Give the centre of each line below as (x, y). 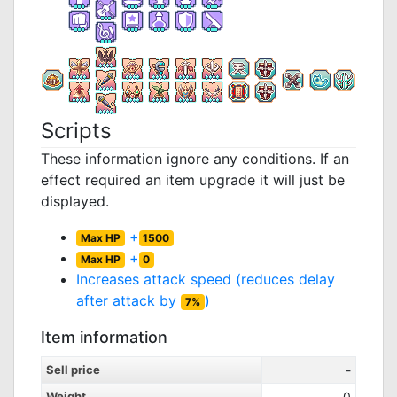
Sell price (73, 370)
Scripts (76, 131)
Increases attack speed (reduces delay (206, 279)
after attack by (128, 300)
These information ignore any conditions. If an (195, 159)
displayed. (75, 201)
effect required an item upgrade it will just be (193, 180)
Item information (104, 337)
